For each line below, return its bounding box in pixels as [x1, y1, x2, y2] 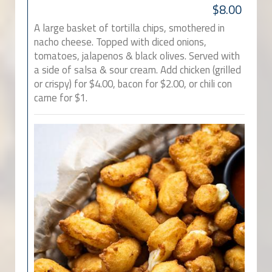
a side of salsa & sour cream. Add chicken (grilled [34, 62, 241, 78]
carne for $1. [34, 90, 87, 106]
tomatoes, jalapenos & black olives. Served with [34, 48, 240, 64]
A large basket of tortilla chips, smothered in [34, 20, 225, 36]
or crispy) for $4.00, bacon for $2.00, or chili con [34, 76, 232, 92]
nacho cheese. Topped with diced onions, [34, 34, 206, 50]
